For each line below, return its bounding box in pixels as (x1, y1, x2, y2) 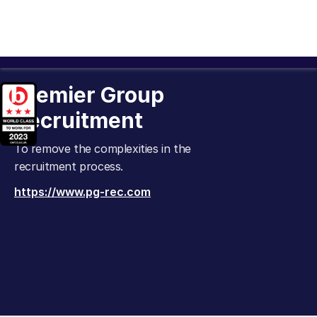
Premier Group (14, 82, 164, 108)
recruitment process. (14, 159, 123, 173)
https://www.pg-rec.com (14, 185, 151, 199)
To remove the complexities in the (14, 142, 191, 156)
